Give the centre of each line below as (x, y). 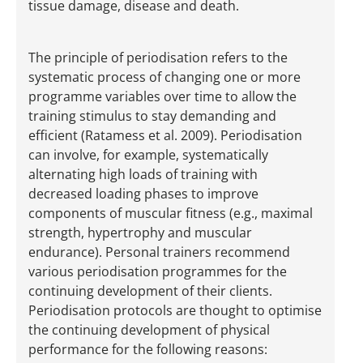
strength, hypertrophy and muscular (140, 233)
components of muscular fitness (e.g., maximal (171, 214)
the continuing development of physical (149, 330)
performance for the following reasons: (148, 350)
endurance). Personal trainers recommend (159, 252)
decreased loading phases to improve (143, 194)
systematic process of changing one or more (164, 77)
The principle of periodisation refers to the (158, 58)
